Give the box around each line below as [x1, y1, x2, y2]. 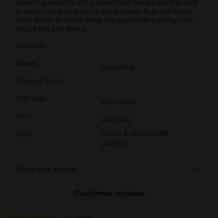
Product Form [16, 76, 64, 86]
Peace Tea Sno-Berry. [16, 24, 87, 34]
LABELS [101, 139, 127, 148]
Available [16, 41, 46, 51]
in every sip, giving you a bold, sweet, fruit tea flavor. [16, 7, 194, 16]
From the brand [16, 165, 77, 175]
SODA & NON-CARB [101, 129, 169, 138]
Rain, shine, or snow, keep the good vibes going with [16, 16, 194, 25]
